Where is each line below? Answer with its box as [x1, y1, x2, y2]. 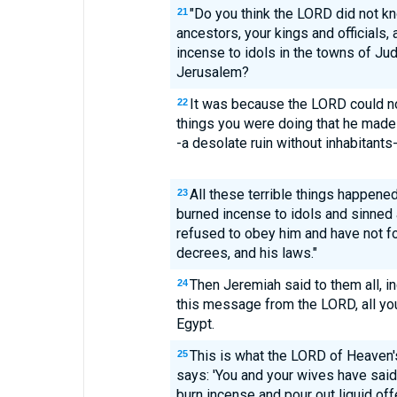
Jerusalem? [175, 64, 249, 81]
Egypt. [175, 315, 214, 332]
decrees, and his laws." [175, 245, 317, 261]
